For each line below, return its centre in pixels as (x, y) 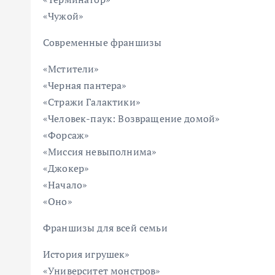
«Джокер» (66, 168)
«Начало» (65, 185)
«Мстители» (71, 69)
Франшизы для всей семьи (105, 228)
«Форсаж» (66, 135)
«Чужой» (64, 16)
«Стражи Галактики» (92, 102)
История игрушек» (87, 254)
